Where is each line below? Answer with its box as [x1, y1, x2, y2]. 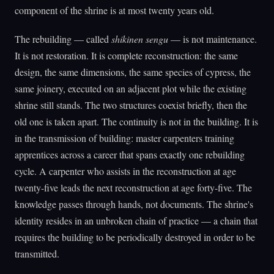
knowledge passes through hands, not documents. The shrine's [15, 197, 253, 210]
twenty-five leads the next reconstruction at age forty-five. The [15, 180, 252, 194]
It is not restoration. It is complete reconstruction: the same [15, 48, 238, 62]
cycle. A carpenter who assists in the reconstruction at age [15, 164, 236, 177]
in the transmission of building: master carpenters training [15, 131, 234, 144]
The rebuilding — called [15, 32, 111, 45]
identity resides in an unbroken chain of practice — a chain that [15, 213, 257, 227]
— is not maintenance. [168, 32, 257, 45]
